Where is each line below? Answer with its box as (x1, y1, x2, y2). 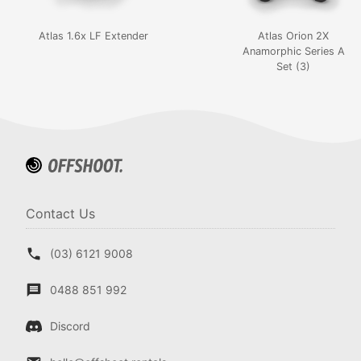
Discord (50, 319, 90, 333)
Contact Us (26, 205, 95, 222)
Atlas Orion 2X (258, 30, 329, 42)
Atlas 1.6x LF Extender (39, 30, 148, 42)
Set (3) (276, 60, 310, 73)
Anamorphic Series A (242, 45, 345, 57)
